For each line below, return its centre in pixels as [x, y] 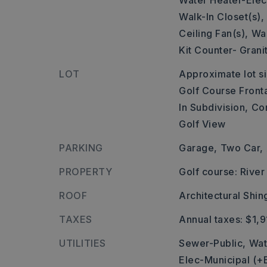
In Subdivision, [214, 107]
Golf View [202, 124]
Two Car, [242, 148]
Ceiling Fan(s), [214, 33]
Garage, [198, 148]
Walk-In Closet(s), [222, 17]
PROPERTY [86, 172]
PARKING [81, 148]
